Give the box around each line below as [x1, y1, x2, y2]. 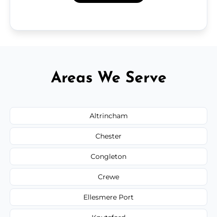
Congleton [91, 152, 126, 161]
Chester [95, 131, 122, 140]
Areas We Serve [50, 70, 167, 86]
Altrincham [89, 111, 128, 120]
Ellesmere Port [83, 192, 134, 201]
